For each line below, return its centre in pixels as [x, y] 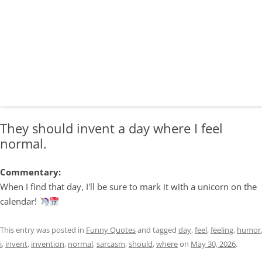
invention [48, 244]
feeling [222, 230]
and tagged [157, 230]
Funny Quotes [111, 230]
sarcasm [111, 244]
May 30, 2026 [213, 244]
